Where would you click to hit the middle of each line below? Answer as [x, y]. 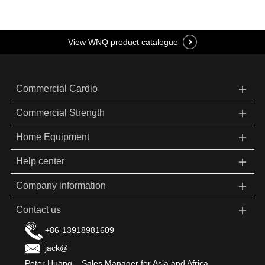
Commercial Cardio [56, 89]
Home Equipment [52, 137]
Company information [61, 186]
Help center [40, 161]
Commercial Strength [60, 113]
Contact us [38, 210]
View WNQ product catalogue [123, 42]
